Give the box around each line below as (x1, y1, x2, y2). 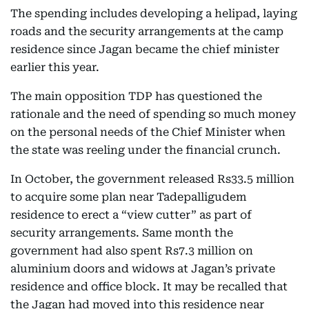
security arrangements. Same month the (10, 226, 233, 239)
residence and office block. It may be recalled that (10, 280, 288, 293)
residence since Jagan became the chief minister (10, 43, 279, 56)
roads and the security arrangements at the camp (10, 25, 283, 38)
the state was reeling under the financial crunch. (10, 143, 281, 157)
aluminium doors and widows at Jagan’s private (10, 262, 275, 275)
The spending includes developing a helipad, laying (10, 7, 297, 20)
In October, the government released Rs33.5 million (10, 172, 295, 186)
